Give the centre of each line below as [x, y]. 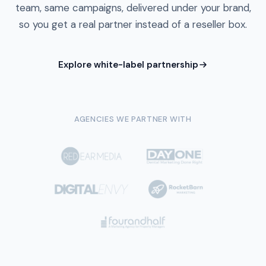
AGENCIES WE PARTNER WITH [133, 119]
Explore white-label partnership [128, 65]
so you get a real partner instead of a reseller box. [133, 24]
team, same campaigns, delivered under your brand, [133, 8]
